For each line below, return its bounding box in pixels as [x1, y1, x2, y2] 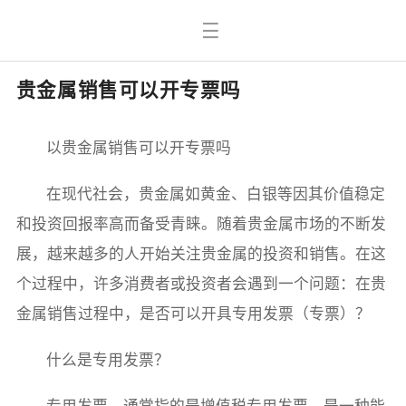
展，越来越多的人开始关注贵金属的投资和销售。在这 [15, 242, 386, 265]
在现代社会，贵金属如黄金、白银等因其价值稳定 [46, 182, 386, 205]
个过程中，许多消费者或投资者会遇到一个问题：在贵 [15, 272, 386, 295]
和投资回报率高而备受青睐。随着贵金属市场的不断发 [15, 212, 386, 235]
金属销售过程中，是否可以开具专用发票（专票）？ [15, 302, 371, 324]
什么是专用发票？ [46, 348, 170, 371]
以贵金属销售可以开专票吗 [46, 136, 232, 159]
